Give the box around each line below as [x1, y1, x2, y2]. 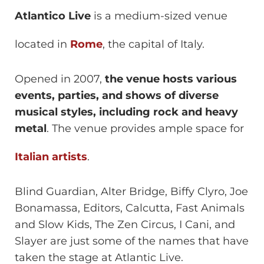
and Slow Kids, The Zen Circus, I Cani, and [15, 218, 235, 232]
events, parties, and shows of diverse [15, 89, 219, 103]
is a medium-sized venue [91, 9, 227, 22]
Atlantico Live [15, 9, 91, 22]
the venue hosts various [105, 72, 237, 86]
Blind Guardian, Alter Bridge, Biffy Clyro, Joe [15, 185, 248, 199]
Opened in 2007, [15, 72, 105, 86]
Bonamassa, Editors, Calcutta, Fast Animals [15, 202, 245, 215]
